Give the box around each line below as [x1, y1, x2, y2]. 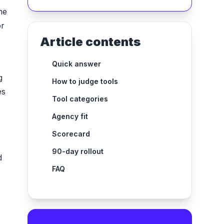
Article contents [39, 34, 140, 49]
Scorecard [51, 129, 90, 138]
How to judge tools [51, 77, 118, 86]
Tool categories [51, 94, 108, 103]
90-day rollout [51, 147, 103, 156]
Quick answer [51, 59, 101, 68]
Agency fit [51, 112, 88, 121]
